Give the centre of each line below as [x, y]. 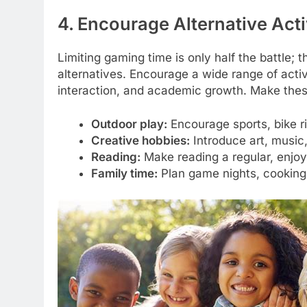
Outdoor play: [129, 124]
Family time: [124, 174]
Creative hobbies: [140, 141]
